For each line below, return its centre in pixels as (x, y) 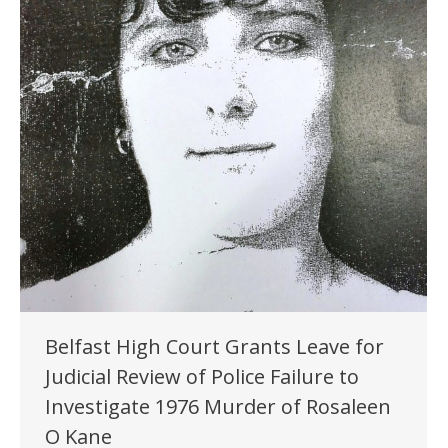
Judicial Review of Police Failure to (202, 376)
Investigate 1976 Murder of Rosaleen (218, 406)
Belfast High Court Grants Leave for (214, 346)
